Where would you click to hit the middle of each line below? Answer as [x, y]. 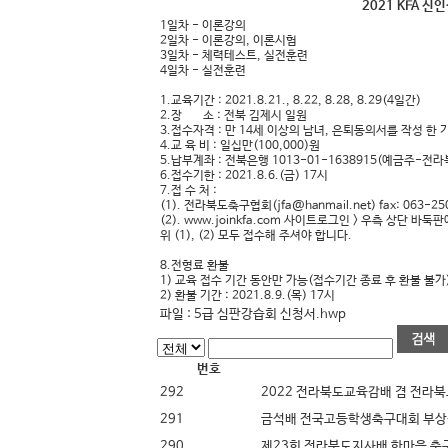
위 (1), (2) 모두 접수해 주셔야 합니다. [256, 236]
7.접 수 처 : [188, 191]
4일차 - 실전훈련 [203, 71]
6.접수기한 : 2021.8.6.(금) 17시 [244, 176]
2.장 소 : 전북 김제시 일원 [233, 116]
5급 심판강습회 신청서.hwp [270, 314]
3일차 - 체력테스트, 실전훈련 [234, 56]
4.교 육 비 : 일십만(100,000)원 [240, 146]
